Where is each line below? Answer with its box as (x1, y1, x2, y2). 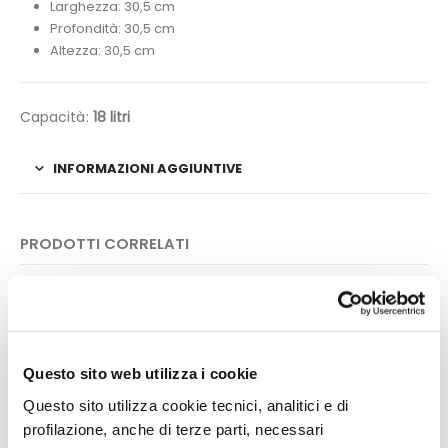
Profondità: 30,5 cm (49, 19, 175, 39)
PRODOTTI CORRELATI (20, 232, 189, 254)
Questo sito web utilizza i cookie (23, 364, 258, 382)
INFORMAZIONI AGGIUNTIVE (53, 158, 242, 178)
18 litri (92, 106, 131, 127)
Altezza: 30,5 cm (49, 41, 155, 61)
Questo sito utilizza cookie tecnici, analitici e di (23, 396, 349, 414)
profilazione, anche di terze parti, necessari (23, 420, 324, 438)
